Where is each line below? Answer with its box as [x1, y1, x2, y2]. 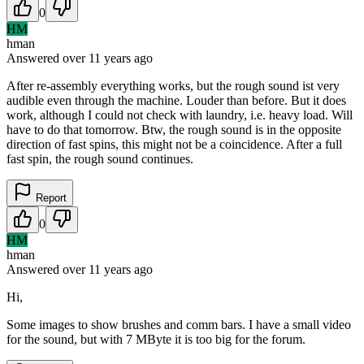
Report [32, 191, 67, 204]
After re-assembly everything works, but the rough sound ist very [6, 78, 340, 93]
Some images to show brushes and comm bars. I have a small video [6, 317, 351, 331]
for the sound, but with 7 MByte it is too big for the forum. [6, 331, 305, 346]
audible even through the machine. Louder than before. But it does [6, 93, 346, 107]
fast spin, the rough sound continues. [6, 151, 193, 166]
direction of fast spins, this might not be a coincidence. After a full [6, 136, 342, 151]
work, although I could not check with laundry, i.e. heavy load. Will [6, 107, 353, 122]
